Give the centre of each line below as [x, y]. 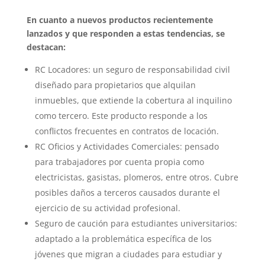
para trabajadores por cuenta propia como [119, 162]
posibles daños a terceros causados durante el [127, 193]
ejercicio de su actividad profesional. [107, 208]
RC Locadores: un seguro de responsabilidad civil [132, 70]
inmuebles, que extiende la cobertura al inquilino [133, 101]
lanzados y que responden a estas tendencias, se [125, 34]
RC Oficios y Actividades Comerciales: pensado [127, 147]
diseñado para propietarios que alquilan [115, 85]
